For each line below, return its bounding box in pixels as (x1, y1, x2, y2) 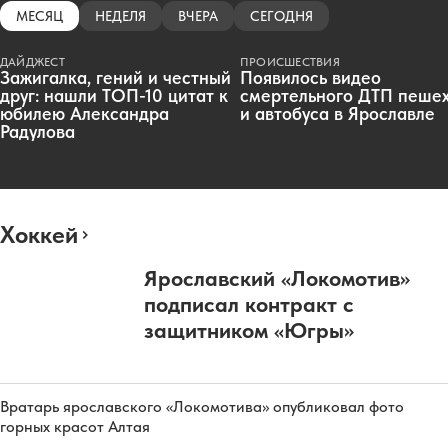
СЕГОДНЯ (250, 7, 313, 24)
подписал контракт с (144, 290, 354, 317)
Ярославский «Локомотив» (144, 264, 410, 291)
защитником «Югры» (144, 316, 354, 343)
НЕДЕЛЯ (95, 7, 146, 24)
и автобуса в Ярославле (240, 102, 435, 124)
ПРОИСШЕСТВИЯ (240, 54, 340, 69)
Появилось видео (240, 66, 381, 88)
